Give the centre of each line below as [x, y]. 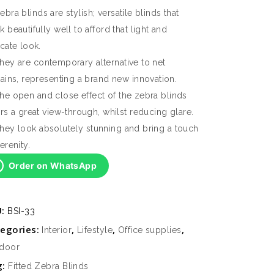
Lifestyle [94, 230]
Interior [57, 230]
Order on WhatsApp [53, 165]
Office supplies [150, 230]
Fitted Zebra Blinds [48, 266]
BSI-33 [21, 211]
